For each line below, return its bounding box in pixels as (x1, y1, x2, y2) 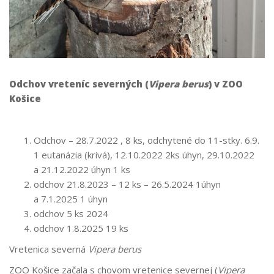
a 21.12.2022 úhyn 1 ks (34, 163, 130, 176)
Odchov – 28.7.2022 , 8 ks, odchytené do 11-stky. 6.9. (34, 134, 259, 147)
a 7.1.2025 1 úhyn (34, 193, 108, 206)
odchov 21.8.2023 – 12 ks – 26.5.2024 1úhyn (34, 178, 221, 191)
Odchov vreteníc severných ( (9, 78, 149, 91)
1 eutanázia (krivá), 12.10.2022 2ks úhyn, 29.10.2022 (34, 149, 254, 161)
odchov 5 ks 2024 (34, 207, 108, 220)
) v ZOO (209, 78, 243, 91)
